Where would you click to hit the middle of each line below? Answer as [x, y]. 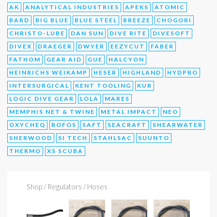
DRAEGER [55, 46]
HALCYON [126, 60]
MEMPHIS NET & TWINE [52, 112]
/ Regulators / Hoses [75, 187]
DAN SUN [87, 33]
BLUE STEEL [96, 20]
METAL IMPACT [129, 112]
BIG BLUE [52, 20]
